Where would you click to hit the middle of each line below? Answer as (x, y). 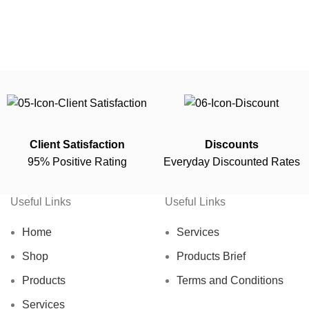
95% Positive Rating (77, 161)
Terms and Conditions (230, 280)
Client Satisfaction (77, 144)
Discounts (231, 144)
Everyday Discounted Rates (231, 161)
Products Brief (211, 256)
